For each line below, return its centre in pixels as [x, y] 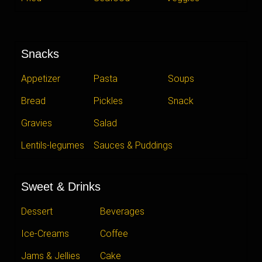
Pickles [108, 101]
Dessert [37, 211]
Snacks [40, 54]
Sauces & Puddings [133, 145]
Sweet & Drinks [61, 186]
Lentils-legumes [53, 145]
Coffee [114, 233]
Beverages [123, 211]
